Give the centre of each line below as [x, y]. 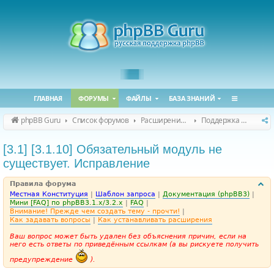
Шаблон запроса [125, 194]
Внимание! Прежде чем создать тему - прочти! [95, 211]
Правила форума [43, 184]
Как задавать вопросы [50, 220]
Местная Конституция [49, 194]
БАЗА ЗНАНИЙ [192, 98]
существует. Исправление [76, 163]
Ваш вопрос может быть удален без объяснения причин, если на [128, 236]
